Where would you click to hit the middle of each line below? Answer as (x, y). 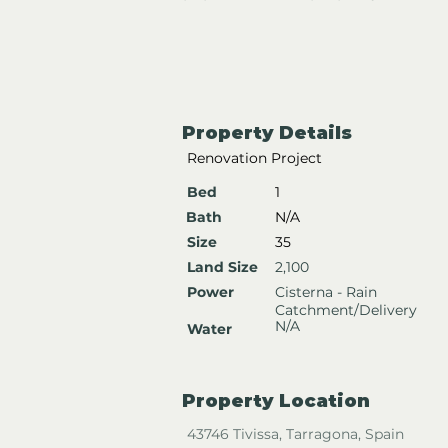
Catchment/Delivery (346, 309)
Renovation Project (254, 157)
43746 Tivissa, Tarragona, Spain (295, 433)
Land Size (222, 266)
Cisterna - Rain (326, 291)
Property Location (276, 400)
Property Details (267, 132)
